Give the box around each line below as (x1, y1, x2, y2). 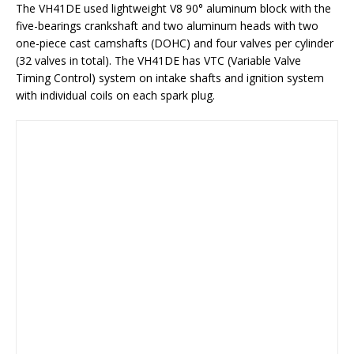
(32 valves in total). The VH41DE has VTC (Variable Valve (16, 53, 301, 68)
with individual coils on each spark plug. (16, 88, 215, 103)
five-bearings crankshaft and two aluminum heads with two (16, 18, 318, 33)
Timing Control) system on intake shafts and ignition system (16, 70, 324, 85)
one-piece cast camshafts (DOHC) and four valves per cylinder (16, 36, 333, 51)
